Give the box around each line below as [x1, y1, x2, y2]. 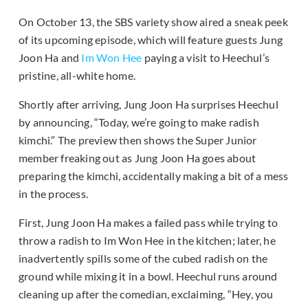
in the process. [19, 187, 88, 201]
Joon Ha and [19, 51, 82, 65]
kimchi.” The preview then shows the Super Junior [19, 133, 257, 147]
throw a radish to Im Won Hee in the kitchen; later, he [19, 234, 276, 247]
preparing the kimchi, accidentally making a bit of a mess [19, 169, 289, 183]
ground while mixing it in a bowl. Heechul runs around [19, 269, 278, 283]
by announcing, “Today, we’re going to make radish [19, 115, 259, 129]
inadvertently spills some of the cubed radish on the [19, 252, 268, 265]
